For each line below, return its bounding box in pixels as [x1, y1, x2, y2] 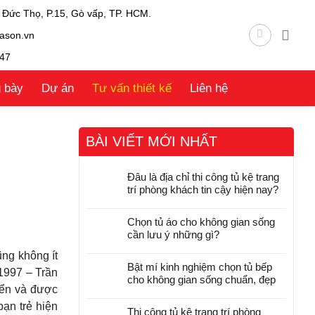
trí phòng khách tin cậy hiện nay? [127, 184, 278, 195]
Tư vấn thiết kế [92, 81, 172, 95]
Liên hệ [190, 81, 228, 95]
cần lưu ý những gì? [127, 229, 219, 240]
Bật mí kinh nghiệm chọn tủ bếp [127, 261, 272, 273]
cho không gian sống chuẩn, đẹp [127, 274, 276, 285]
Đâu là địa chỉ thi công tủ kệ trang [127, 171, 279, 183]
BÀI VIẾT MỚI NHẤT [86, 134, 217, 149]
